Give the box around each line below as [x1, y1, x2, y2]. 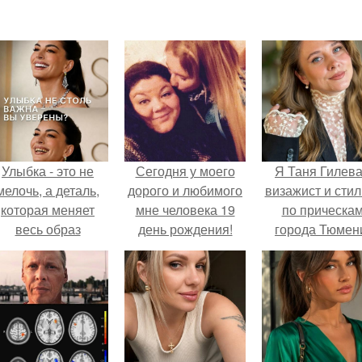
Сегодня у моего [135, 162, 235, 180]
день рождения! [137, 220, 233, 238]
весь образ [15, 220, 81, 238]
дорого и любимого [128, 181, 242, 200]
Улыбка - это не [2, 162, 94, 180]
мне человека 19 [135, 200, 235, 219]
